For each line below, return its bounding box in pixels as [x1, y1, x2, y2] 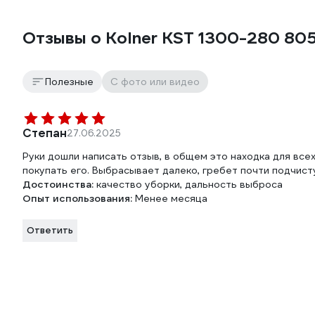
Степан [22, 126, 67, 141]
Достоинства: [22, 178, 96, 191]
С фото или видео [110, 75, 200, 89]
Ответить [27, 224, 73, 237]
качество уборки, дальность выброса [96, 178, 283, 191]
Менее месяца [135, 192, 207, 205]
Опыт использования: [22, 192, 135, 205]
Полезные [45, 75, 94, 89]
